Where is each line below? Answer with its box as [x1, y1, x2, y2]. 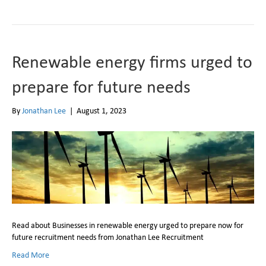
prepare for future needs [12, 74, 191, 99]
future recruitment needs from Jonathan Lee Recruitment [12, 231, 204, 242]
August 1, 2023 [77, 105, 126, 116]
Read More [12, 249, 49, 260]
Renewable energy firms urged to [12, 49, 252, 74]
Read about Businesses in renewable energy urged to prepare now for [12, 219, 243, 230]
